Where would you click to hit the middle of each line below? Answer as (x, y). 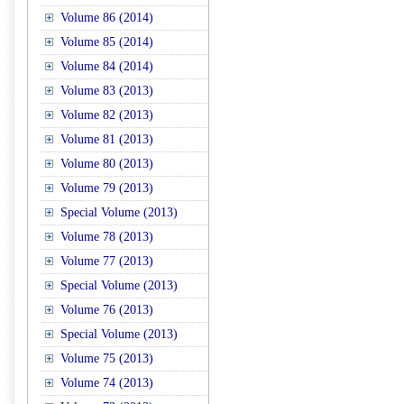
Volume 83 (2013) (107, 91)
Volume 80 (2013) (107, 164)
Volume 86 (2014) (107, 18)
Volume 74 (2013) (107, 383)
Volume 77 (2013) (107, 261)
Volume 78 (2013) (107, 237)
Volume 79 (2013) (107, 188)
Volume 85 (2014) (107, 42)
